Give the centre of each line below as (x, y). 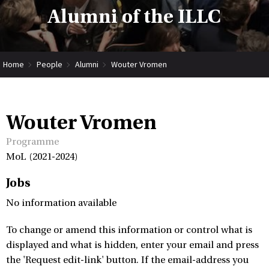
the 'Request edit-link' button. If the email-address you (127, 260)
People (50, 64)
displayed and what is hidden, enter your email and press (132, 245)
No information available (61, 203)
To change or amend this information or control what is (129, 230)
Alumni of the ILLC (134, 17)
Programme (32, 142)
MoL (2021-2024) (42, 157)
